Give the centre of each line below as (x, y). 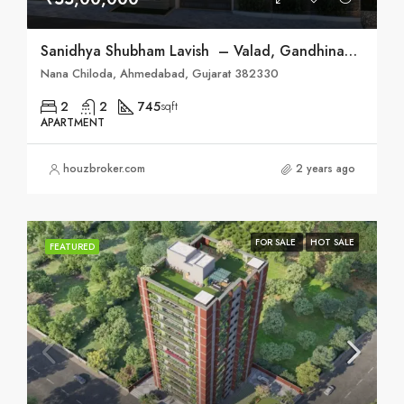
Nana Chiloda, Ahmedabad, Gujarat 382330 (160, 74)
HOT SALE (332, 243)
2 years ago (326, 169)
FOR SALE (277, 243)
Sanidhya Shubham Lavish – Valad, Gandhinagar (351, 51)
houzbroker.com (104, 169)
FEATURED (72, 247)
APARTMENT (73, 123)
